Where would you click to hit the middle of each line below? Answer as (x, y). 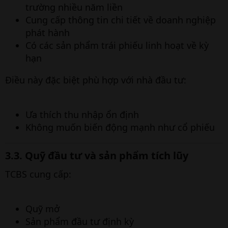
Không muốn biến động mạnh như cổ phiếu (120, 127)
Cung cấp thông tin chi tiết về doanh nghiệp (121, 20)
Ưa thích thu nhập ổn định (82, 115)
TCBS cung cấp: (38, 174)
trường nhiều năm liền (74, 7)
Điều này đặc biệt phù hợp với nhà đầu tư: (96, 80)
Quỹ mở (42, 209)
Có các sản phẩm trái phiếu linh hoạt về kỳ (117, 45)
